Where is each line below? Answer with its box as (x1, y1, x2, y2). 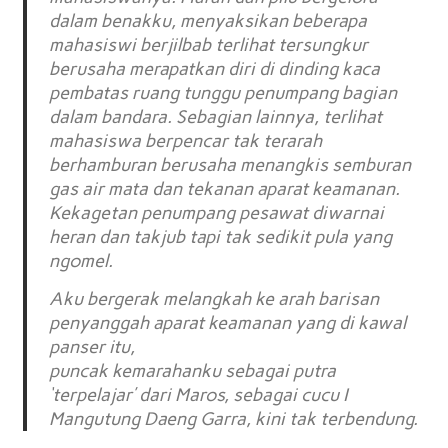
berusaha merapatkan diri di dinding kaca (49, 58, 381, 81)
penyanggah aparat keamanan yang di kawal (49, 311, 407, 334)
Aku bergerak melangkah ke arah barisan (49, 287, 380, 310)
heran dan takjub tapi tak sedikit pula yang (49, 226, 393, 249)
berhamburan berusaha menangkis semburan (49, 154, 412, 177)
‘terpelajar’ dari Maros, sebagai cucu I (49, 383, 349, 406)
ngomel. (49, 250, 114, 273)
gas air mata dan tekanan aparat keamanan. (49, 178, 401, 201)
